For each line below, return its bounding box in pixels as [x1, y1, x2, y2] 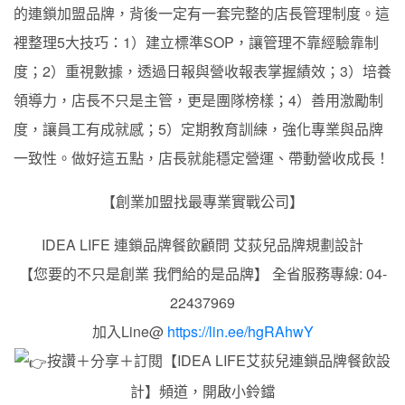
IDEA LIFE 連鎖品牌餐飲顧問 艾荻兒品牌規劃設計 [42, 233, 363, 255]
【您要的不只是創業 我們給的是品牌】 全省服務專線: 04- [18, 262, 387, 284]
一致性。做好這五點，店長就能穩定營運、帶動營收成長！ [14, 146, 390, 168]
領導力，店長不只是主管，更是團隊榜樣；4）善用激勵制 [14, 89, 383, 110]
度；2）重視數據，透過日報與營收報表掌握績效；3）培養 [14, 60, 391, 81]
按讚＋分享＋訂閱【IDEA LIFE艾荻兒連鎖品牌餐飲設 [47, 349, 391, 371]
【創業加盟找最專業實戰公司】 [101, 190, 304, 212]
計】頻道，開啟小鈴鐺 [130, 380, 275, 401]
